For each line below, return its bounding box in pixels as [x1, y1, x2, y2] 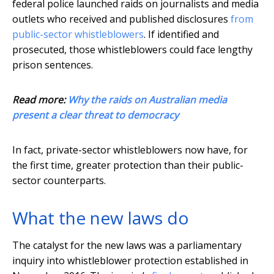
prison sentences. [12, 58, 93, 72]
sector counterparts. [12, 174, 106, 188]
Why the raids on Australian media [68, 93, 227, 107]
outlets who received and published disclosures [12, 12, 231, 26]
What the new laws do [12, 206, 189, 230]
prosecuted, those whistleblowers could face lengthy [12, 43, 253, 57]
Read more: [12, 93, 68, 107]
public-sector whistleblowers [12, 28, 144, 42]
